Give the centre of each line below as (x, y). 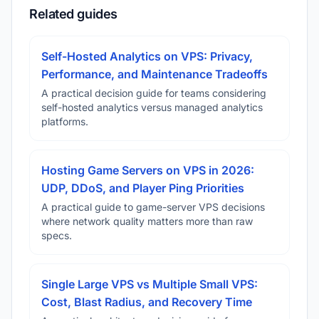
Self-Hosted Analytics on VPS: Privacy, (147, 56)
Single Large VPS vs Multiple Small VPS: (150, 284)
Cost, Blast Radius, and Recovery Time (147, 302)
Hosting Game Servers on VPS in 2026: (148, 170)
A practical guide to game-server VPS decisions (153, 207)
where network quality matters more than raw (147, 221)
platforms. (65, 121)
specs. (57, 235)
